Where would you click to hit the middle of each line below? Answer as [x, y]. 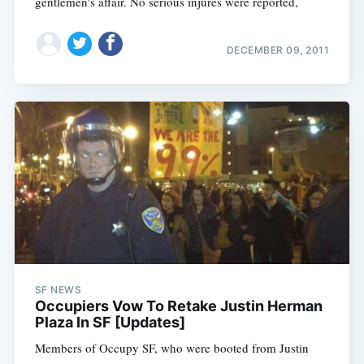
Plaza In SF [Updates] [110, 323]
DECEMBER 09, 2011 [278, 50]
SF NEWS [58, 290]
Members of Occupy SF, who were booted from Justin [171, 348]
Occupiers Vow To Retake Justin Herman [178, 306]
